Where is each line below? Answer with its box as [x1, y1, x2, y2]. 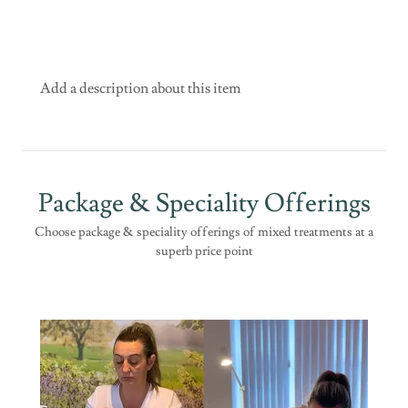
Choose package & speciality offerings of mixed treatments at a [35, 224, 373, 241]
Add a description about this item [40, 78, 240, 97]
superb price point [155, 243, 253, 260]
